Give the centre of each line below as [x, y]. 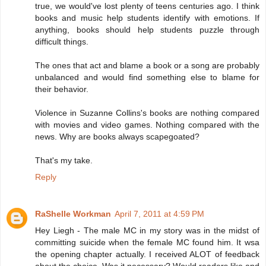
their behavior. [62, 89]
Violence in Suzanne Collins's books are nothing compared [147, 113]
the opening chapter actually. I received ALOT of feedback [147, 254]
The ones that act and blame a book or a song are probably [147, 66]
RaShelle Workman [73, 214]
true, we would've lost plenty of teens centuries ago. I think [147, 6]
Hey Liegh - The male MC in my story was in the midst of [147, 231]
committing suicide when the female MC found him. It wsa [147, 243]
